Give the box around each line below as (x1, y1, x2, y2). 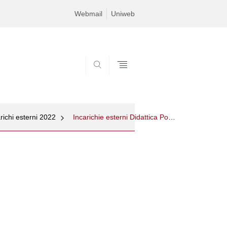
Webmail (74, 10, 102, 18)
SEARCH (104, 75, 130, 83)
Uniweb (111, 10, 135, 18)
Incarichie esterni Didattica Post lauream (168, 113, 175, 122)
